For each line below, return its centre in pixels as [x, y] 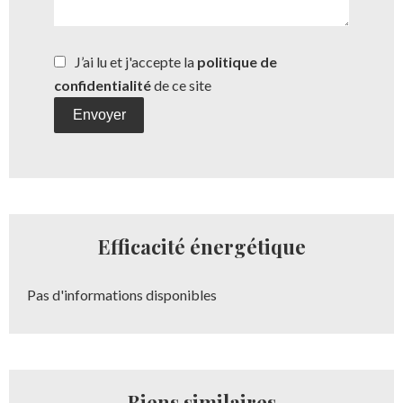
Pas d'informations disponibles [122, 295]
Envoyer [99, 115]
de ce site [181, 85]
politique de [237, 62]
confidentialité [103, 85]
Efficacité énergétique [201, 247]
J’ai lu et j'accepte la [136, 62]
